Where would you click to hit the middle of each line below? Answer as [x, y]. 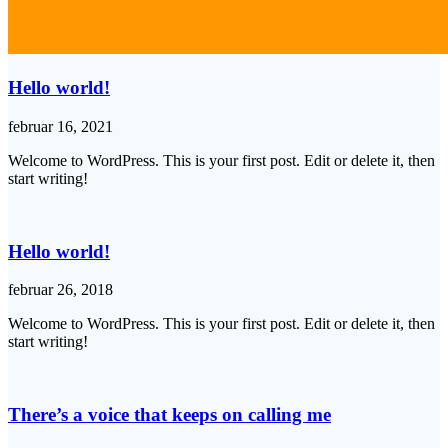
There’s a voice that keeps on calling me [169, 414]
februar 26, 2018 [60, 290]
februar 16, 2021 [60, 126]
